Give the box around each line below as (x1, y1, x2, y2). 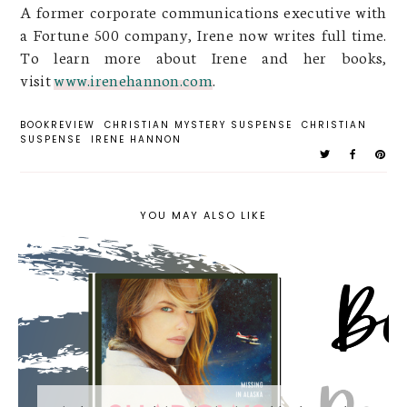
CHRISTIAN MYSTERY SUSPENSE (104, 117, 293, 132)
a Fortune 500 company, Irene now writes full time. (20, 22, 387, 45)
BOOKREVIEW (20, 117, 96, 132)
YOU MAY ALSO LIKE (140, 207, 267, 223)
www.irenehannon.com (54, 67, 213, 90)
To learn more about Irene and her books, (20, 45, 387, 67)
